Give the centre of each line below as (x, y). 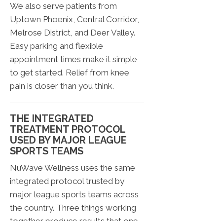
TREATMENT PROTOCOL (68, 129)
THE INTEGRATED (52, 119)
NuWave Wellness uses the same (73, 168)
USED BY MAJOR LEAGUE (68, 140)
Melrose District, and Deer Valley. (73, 33)
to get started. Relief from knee (70, 73)
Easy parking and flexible (56, 46)
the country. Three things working (73, 208)
